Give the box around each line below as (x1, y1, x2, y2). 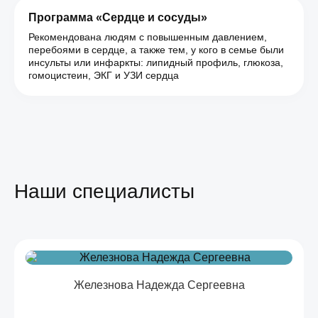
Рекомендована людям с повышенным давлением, (28, 31, 267, 43)
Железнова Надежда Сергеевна (73, 279, 245, 291)
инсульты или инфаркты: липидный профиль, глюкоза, (28, 57, 283, 68)
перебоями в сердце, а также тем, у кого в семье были (28, 44, 284, 55)
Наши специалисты (14, 180, 194, 202)
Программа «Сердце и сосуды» (28, 11, 207, 23)
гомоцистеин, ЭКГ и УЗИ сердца (28, 70, 179, 81)
